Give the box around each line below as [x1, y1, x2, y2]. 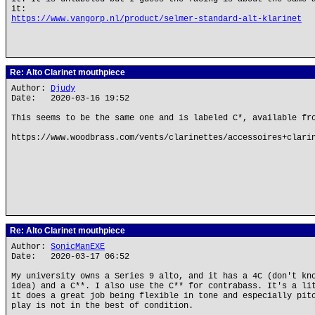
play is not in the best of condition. [11, 301, 193, 311]
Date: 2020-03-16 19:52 [11, 94, 129, 103]
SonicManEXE [51, 242, 105, 252]
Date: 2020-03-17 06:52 [11, 252, 129, 262]
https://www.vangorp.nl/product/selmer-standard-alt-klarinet [11, 14, 302, 24]
